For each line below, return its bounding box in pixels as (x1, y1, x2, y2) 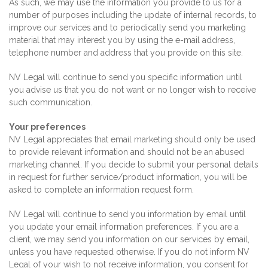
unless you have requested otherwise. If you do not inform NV (9, 247, 249, 257)
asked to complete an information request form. (9, 185, 194, 194)
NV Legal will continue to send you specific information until (9, 72, 242, 82)
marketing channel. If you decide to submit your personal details (9, 160, 258, 169)
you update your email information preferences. (9, 222, 196, 232)
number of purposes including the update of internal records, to (9, 10, 257, 20)
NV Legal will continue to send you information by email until (9, 209, 246, 219)
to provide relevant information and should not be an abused (9, 147, 244, 157)
